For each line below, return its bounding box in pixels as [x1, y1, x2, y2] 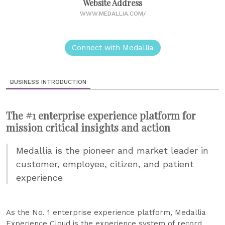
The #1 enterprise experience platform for [6, 108, 195, 123]
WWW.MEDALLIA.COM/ [79, 10, 146, 18]
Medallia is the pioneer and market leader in [16, 145, 208, 156]
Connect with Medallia [71, 43, 154, 53]
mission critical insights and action [6, 121, 170, 135]
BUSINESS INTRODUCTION [10, 78, 86, 86]
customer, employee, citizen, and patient [16, 159, 194, 170]
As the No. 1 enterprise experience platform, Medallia [6, 208, 206, 217]
